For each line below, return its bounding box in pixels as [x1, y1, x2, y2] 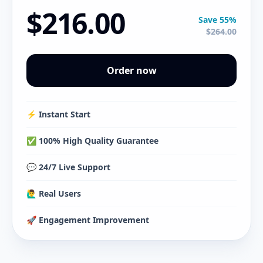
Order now [106, 64, 157, 77]
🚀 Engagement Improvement [26, 214, 149, 225]
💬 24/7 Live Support [26, 161, 110, 173]
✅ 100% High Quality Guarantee [26, 135, 159, 146]
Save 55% [198, 14, 237, 25]
